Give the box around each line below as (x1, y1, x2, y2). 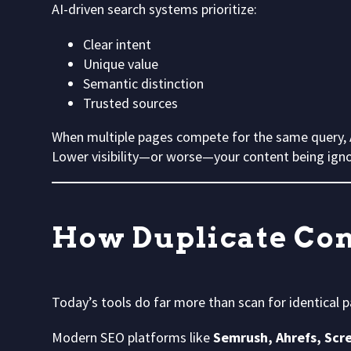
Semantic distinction (83, 74, 204, 92)
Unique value (83, 54, 158, 73)
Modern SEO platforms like (52, 327, 213, 346)
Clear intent (83, 34, 151, 53)
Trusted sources (83, 93, 178, 112)
